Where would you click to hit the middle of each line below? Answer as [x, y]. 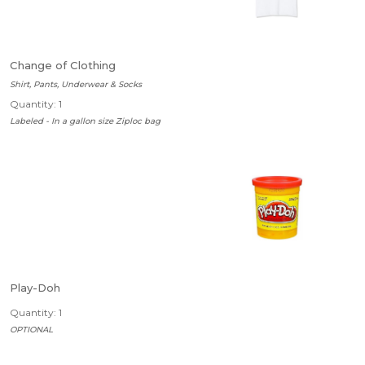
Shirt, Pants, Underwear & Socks [76, 84]
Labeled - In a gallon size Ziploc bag [85, 121]
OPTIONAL [31, 330]
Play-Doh [35, 288]
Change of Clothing [63, 65]
